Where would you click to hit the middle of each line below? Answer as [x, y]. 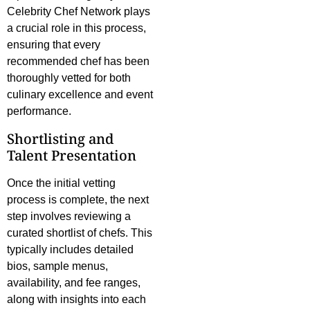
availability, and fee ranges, [74, 283]
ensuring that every [54, 45]
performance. [39, 111]
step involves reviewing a [69, 217]
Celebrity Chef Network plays [79, 12]
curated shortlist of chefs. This [80, 233]
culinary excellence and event [80, 95]
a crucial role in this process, [76, 28]
